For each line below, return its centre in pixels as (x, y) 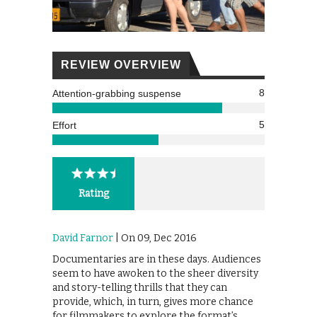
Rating (93, 194)
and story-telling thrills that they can (140, 288)
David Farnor (83, 238)
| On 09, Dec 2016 (155, 238)
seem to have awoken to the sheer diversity (155, 274)
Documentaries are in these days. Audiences (157, 260)
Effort (64, 126)
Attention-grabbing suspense (117, 94)
